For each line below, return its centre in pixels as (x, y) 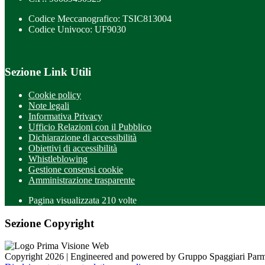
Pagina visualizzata (65, 200)
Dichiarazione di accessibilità (83, 138)
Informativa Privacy (65, 116)
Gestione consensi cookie (76, 169)
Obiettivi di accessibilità (73, 148)
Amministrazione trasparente (82, 180)
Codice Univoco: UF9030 (77, 29)
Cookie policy (55, 95)
